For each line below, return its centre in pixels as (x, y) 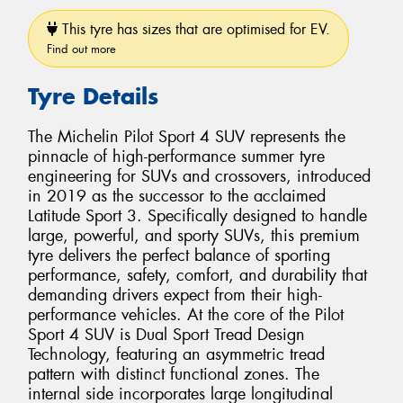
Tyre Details (93, 97)
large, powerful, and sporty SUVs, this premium (194, 235)
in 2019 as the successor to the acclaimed (177, 196)
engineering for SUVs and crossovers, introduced (199, 176)
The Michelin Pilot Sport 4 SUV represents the (187, 136)
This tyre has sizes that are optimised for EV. (194, 30)
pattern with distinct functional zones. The (174, 374)
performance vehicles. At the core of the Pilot (186, 314)
